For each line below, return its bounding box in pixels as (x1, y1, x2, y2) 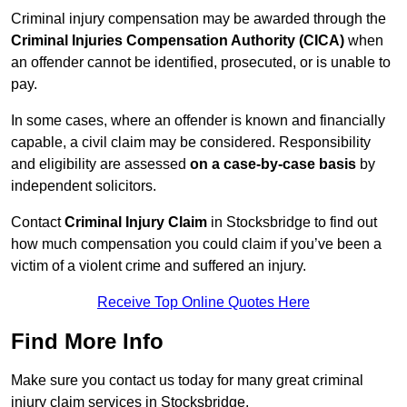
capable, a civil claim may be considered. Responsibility (11, 134, 371, 151)
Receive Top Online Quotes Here (97, 294, 310, 311)
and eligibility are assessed (11, 156, 190, 173)
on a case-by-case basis (190, 156, 356, 173)
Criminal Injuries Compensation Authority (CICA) (11, 33, 344, 49)
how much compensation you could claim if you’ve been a (11, 236, 382, 253)
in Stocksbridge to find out (207, 214, 377, 231)
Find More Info (11, 329, 164, 354)
